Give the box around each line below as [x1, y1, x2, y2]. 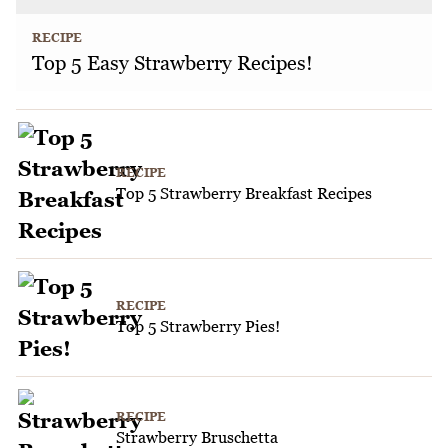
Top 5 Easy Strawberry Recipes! [32, 50, 313, 75]
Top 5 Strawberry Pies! [116, 317, 280, 336]
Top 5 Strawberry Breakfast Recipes [116, 183, 372, 202]
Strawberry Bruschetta [116, 427, 278, 446]
